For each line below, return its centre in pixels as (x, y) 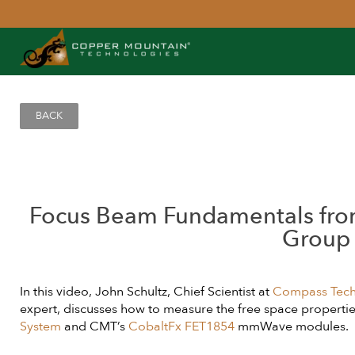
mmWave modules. (292, 326)
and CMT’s (95, 326)
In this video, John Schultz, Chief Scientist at (146, 292)
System (40, 326)
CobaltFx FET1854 (181, 326)
